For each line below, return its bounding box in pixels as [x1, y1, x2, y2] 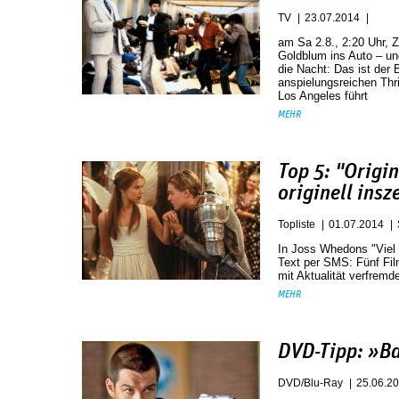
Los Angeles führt [278, 89, 368, 102]
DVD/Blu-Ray [278, 377, 343, 389]
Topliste [278, 218, 315, 231]
